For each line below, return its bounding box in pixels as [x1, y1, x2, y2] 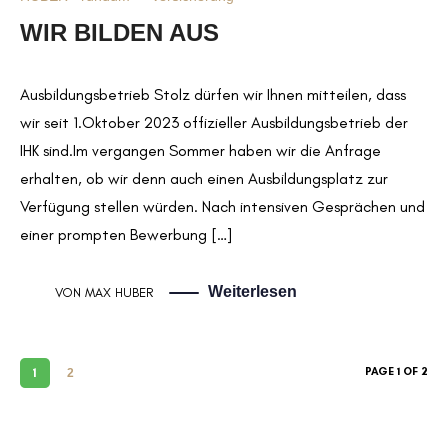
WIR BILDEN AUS [20, 18, 219, 46]
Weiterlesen [208, 283, 297, 301]
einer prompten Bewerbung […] [20, 225, 233, 245]
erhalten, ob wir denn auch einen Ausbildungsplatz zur [20, 169, 388, 189]
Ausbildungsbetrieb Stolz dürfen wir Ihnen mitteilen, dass [20, 85, 406, 105]
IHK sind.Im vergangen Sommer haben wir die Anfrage [20, 141, 381, 161]
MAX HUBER [85, 285, 153, 301]
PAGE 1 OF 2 [365, 365, 428, 379]
